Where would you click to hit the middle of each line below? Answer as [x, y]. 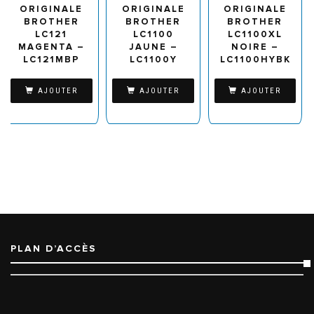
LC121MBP [51, 59]
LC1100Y [153, 59]
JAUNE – [153, 47]
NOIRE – [255, 47]
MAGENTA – [51, 47]
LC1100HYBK [255, 59]
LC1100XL [255, 34]
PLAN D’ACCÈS [54, 248]
